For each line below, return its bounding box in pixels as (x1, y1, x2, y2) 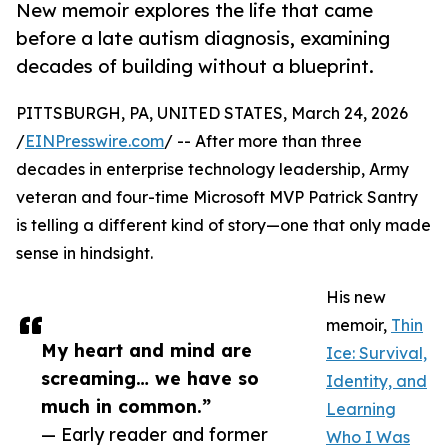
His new (326, 287, 386, 308)
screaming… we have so (41, 367, 259, 390)
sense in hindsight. (16, 243, 153, 264)
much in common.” (41, 395, 211, 418)
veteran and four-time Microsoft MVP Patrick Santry (16, 187, 418, 208)
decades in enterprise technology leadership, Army (16, 159, 409, 180)
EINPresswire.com (25, 131, 164, 152)
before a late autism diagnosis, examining (16, 27, 390, 50)
